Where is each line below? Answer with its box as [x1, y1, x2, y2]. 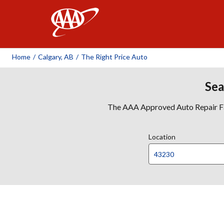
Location [148, 132, 175, 141]
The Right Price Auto [81, 52, 147, 61]
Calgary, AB [38, 52, 73, 61]
